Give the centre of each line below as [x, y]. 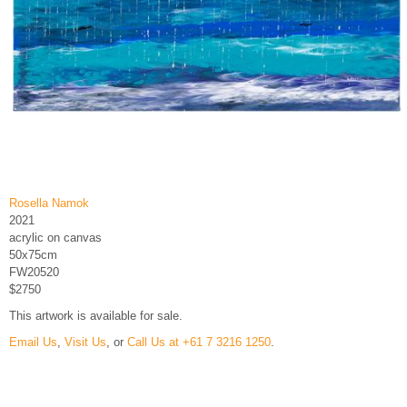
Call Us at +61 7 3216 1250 [199, 342]
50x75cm [33, 255]
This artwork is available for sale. [96, 315]
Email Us [33, 342]
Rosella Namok [49, 203]
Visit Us [85, 342]
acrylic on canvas [55, 238]
